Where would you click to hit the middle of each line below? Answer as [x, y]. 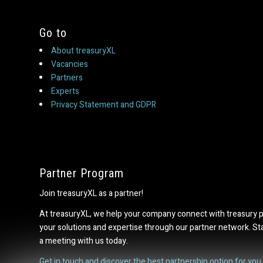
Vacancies [70, 65]
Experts [65, 92]
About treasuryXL [83, 51]
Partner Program [82, 173]
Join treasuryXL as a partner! [91, 193]
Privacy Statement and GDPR [104, 105]
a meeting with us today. [84, 241]
